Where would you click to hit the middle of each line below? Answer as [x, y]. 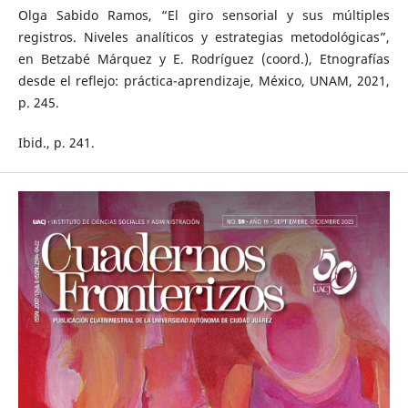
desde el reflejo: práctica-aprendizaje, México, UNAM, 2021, [204, 81]
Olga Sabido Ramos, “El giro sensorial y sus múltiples [204, 15]
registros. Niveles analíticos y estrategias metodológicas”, [204, 37]
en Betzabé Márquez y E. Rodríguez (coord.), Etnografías [204, 59]
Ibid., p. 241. [56, 143]
